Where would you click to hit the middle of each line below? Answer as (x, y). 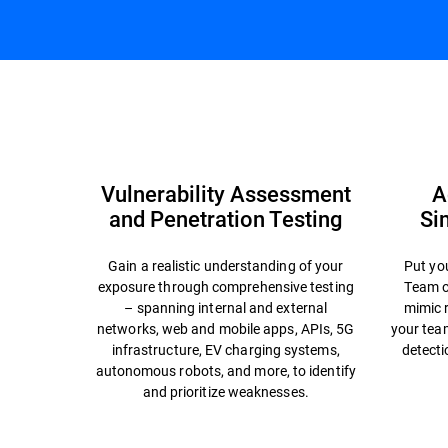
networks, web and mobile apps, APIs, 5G (226, 328)
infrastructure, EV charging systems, (225, 349)
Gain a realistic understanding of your (226, 265)
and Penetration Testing (226, 218)
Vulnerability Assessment (225, 193)
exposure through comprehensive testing (225, 286)
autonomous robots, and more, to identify (225, 370)
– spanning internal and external (226, 307)
